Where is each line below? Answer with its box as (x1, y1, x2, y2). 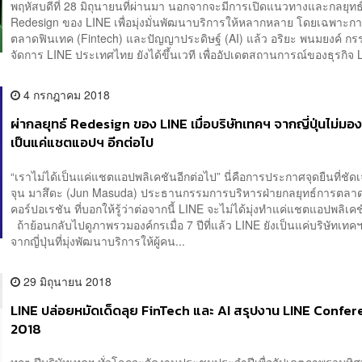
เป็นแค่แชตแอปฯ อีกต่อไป (11, 133, 154, 154)
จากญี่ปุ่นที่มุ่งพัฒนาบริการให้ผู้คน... (11, 232, 186, 249)
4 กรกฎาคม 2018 (20, 86, 111, 103)
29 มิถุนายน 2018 (20, 272, 112, 289)
